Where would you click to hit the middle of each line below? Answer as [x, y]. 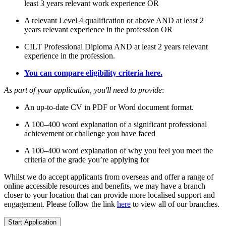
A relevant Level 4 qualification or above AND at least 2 [114, 21]
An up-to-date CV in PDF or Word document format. [109, 107]
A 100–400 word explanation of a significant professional [116, 125]
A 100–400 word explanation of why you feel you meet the [119, 151]
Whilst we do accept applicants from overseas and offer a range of [109, 177]
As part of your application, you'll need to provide [83, 90]
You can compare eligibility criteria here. [93, 73]
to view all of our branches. [175, 204]
